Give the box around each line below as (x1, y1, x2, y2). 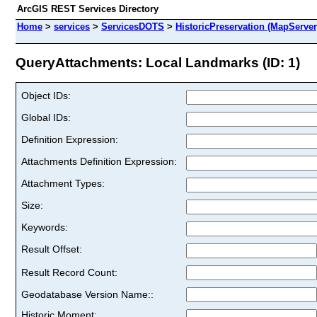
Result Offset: (21, 243, 82, 255)
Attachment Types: (21, 177, 105, 189)
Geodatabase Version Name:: (21, 288, 154, 300)
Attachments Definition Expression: (21, 155, 177, 167)
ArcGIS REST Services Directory (17, 4, 158, 14)
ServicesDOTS (101, 21, 164, 32)
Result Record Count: (21, 266, 117, 278)
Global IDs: (21, 111, 71, 123)
